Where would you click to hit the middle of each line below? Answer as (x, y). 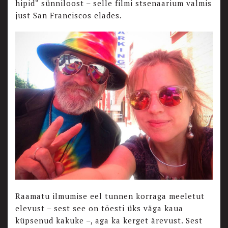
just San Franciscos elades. (69, 15)
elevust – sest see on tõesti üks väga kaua (99, 208)
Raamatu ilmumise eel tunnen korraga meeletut (110, 196)
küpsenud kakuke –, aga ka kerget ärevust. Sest (109, 220)
